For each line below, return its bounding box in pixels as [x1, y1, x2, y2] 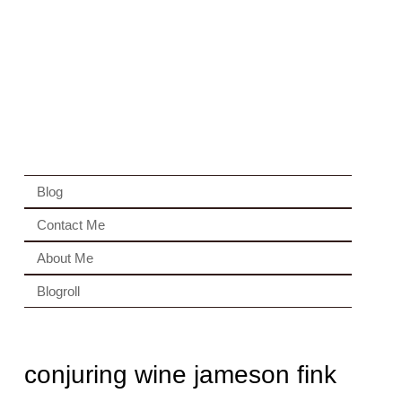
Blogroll [36, 284, 80, 299]
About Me [36, 250, 93, 266]
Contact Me [36, 217, 105, 232]
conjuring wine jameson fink [23, 361, 336, 389]
